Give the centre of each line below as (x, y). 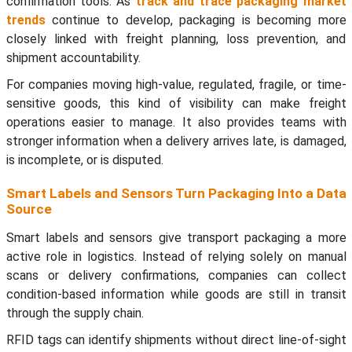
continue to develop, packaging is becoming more (196, 20)
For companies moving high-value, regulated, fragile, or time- (176, 85)
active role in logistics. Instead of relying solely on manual (176, 257)
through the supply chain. (75, 313)
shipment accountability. (73, 58)
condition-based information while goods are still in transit (176, 295)
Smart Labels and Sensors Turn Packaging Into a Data (176, 194)
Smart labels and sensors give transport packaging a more (176, 238)
